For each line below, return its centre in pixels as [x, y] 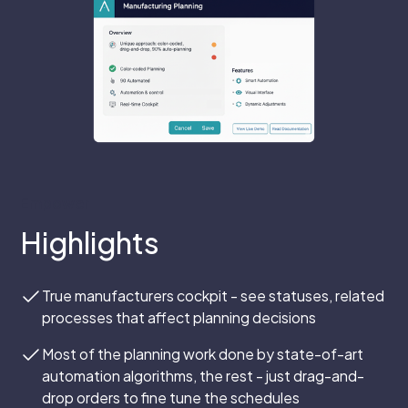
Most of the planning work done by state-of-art [203, 353]
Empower [55, 202]
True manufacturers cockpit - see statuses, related [214, 295]
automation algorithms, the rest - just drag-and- [204, 375]
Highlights [90, 242]
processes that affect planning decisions [179, 317]
